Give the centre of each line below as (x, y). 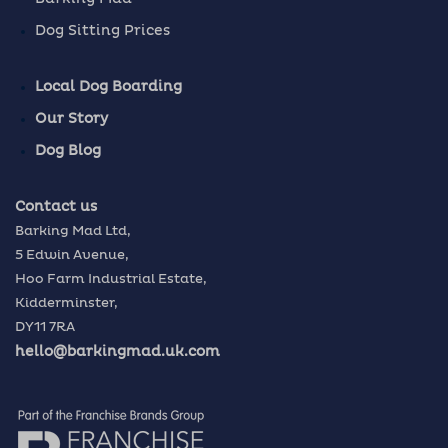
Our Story (71, 119)
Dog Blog (68, 151)
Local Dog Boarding (108, 87)
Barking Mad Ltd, (73, 232)
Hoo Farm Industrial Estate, (111, 280)
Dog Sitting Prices (102, 31)
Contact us (56, 207)
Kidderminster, (66, 304)
